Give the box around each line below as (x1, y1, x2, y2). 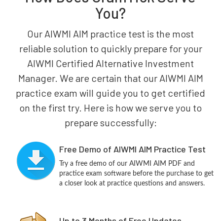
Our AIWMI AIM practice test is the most (27, 28, 194, 39)
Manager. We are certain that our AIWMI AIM (18, 72, 203, 84)
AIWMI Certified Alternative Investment (27, 57, 194, 69)
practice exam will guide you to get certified (16, 87, 205, 99)
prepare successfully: (64, 116, 157, 128)
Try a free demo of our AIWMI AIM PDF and (59, 160, 195, 167)
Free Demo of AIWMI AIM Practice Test (59, 144, 206, 154)
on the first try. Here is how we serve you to (19, 102, 202, 113)
